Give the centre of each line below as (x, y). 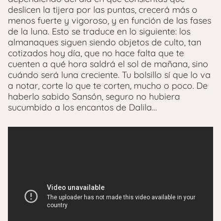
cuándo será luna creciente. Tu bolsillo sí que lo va (109, 74)
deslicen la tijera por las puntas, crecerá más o (103, 9)
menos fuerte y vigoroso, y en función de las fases (110, 20)
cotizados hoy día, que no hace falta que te (96, 53)
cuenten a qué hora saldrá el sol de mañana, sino (108, 64)
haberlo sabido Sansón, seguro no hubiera (94, 96)
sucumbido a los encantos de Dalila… (82, 107)
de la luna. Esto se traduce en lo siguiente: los (99, 31)
